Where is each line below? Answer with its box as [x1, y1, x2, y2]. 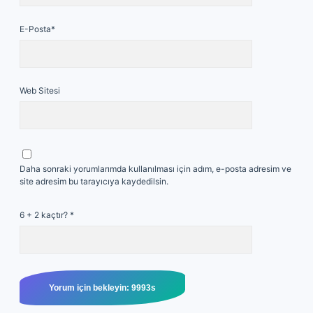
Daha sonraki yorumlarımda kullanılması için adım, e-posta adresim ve [20, 163, 291, 174]
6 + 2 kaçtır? [20, 210, 70, 220]
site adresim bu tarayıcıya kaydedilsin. [20, 176, 168, 187]
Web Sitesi [20, 85, 60, 96]
